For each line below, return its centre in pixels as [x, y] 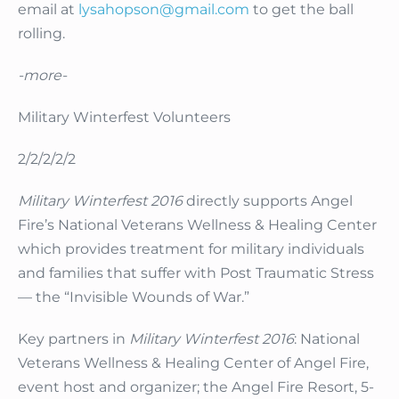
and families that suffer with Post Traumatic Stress [196, 273]
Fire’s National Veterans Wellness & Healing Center [197, 225]
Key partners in [73, 339]
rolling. [41, 34]
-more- [42, 76]
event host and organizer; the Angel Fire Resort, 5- [196, 387]
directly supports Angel [268, 201]
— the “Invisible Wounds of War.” [134, 297]
